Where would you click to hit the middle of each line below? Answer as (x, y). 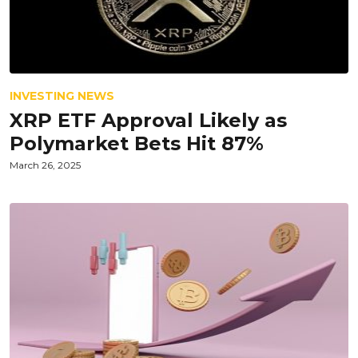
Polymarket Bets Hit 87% (137, 143)
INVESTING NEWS (62, 96)
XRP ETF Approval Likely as (148, 120)
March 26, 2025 (45, 165)
